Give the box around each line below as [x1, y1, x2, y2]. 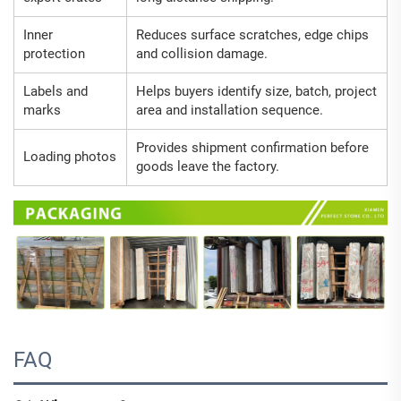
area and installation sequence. [136, 102, 323, 119]
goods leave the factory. [136, 158, 279, 175]
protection [23, 46, 85, 63]
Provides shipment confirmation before [136, 140, 369, 157]
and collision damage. [136, 46, 268, 63]
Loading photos [23, 149, 116, 166]
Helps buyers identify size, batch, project [136, 83, 377, 100]
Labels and [23, 83, 88, 100]
